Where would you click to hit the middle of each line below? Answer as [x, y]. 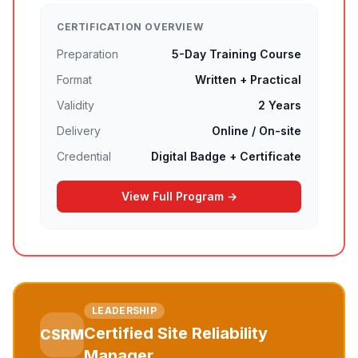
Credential [84, 156]
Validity [76, 105]
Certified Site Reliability [176, 333]
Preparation [88, 54]
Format [74, 80]
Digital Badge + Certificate [226, 156]
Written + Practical [248, 80]
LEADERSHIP [124, 310]
